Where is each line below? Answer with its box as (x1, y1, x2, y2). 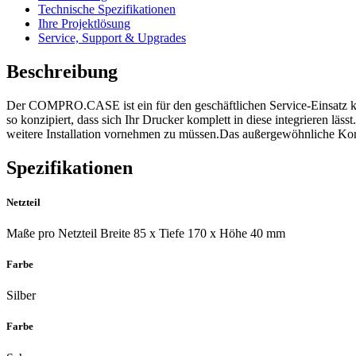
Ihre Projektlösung (38, 16, 130, 30)
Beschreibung (6, 60, 118, 82)
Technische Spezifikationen (38, 2, 176, 16)
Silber (6, 288, 36, 303)
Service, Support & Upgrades (38, 30, 186, 44)
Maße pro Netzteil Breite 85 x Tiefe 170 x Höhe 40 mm (6, 226, 285, 240)
